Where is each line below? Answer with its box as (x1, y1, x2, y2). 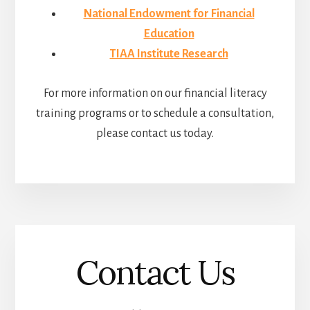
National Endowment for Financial (83, 8, 255, 21)
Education (143, 28, 194, 41)
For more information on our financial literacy (43, 87, 267, 100)
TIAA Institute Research (109, 48, 228, 61)
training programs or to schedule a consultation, (36, 107, 274, 120)
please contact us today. (96, 127, 214, 140)
